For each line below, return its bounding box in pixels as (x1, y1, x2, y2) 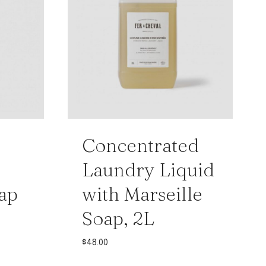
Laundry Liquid (82, 158, 214, 182)
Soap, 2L (82, 207, 154, 230)
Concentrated (82, 134, 199, 157)
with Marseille (82, 182, 202, 206)
